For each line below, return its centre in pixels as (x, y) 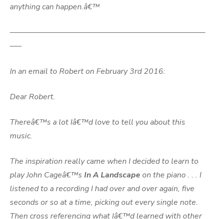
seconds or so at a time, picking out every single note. (104, 202)
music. (21, 136)
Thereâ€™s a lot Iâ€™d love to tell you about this (98, 122)
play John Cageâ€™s (47, 175)
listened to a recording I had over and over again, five (102, 189)
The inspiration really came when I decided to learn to (104, 161)
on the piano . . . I (171, 175)
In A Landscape (112, 175)
